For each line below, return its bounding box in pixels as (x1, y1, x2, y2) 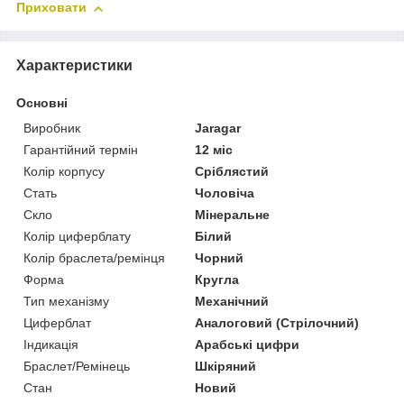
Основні (16, 96, 68, 111)
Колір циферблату (23, 229, 131, 244)
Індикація (23, 337, 78, 353)
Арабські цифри (195, 337, 300, 353)
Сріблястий (195, 164, 270, 179)
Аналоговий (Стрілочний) (195, 316, 360, 331)
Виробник (23, 121, 80, 136)
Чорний (195, 251, 244, 266)
